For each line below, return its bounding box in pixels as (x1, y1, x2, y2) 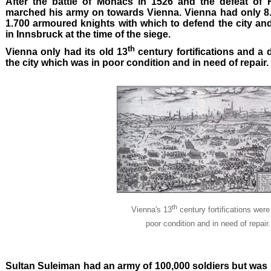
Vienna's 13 (131, 205, 172, 215)
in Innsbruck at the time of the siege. (5, 29, 171, 40)
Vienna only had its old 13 (5, 46, 128, 57)
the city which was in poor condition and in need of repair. (5, 57, 269, 68)
